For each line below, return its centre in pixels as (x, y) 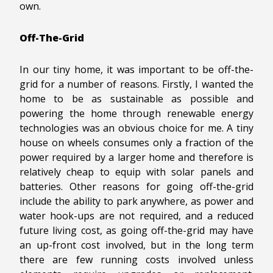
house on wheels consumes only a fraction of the (136, 142)
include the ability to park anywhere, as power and (136, 201)
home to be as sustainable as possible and (136, 98)
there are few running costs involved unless (136, 259)
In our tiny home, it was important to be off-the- (136, 69)
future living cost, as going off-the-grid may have (136, 230)
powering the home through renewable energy (136, 113)
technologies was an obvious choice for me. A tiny (136, 128)
